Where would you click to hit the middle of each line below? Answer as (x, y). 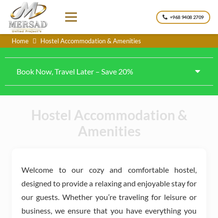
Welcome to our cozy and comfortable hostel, (109, 170)
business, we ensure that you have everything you (109, 211)
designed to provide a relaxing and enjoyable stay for (109, 183)
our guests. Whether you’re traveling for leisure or (109, 197)
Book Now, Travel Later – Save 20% (75, 71)
